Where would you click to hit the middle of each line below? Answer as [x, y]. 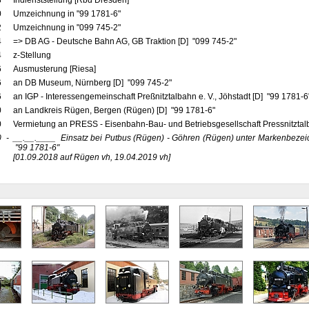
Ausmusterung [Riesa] [54, 69]
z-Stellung [33, 55]
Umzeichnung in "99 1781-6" [68, 14]
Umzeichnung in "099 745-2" [68, 28]
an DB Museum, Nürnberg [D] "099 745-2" [93, 83]
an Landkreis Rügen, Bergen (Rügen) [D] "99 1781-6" [115, 110]
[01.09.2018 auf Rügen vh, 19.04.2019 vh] [91, 157]
